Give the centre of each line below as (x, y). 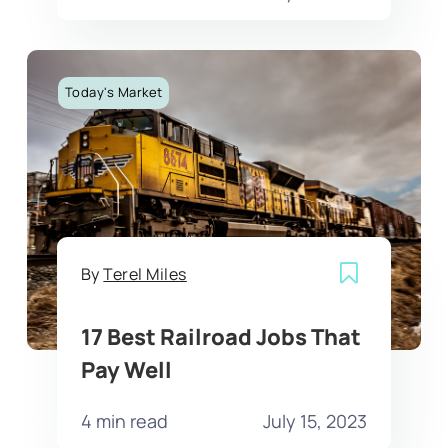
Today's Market (113, 92)
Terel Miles (145, 274)
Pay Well (126, 369)
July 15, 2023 (315, 420)
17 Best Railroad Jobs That (220, 336)
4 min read (124, 420)
